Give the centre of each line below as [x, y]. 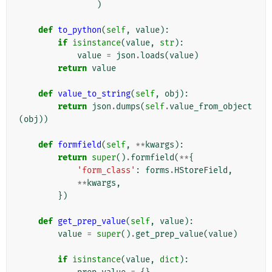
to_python [80, 30]
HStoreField [201, 171]
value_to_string [94, 94]
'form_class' [106, 171]
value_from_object [211, 107]
